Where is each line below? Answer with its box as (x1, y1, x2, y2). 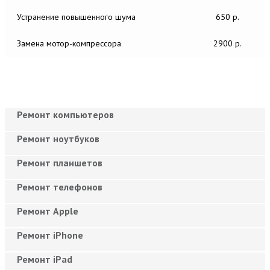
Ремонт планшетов (17, 156, 102, 169)
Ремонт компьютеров (17, 108, 114, 121)
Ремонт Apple (17, 204, 78, 217)
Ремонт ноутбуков (17, 132, 99, 145)
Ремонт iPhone (17, 228, 83, 241)
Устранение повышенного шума (17, 11, 136, 22)
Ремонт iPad (17, 253, 72, 265)
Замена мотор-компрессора (17, 37, 121, 49)
